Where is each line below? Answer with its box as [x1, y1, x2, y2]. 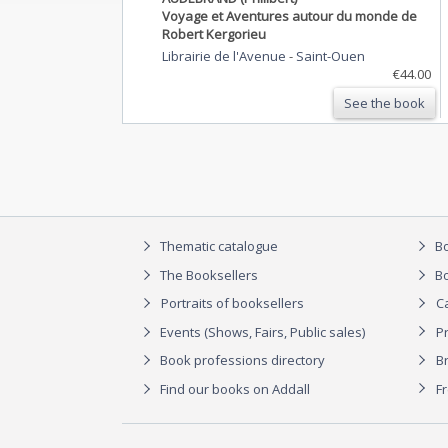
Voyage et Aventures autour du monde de [162, 6, 417, 25]
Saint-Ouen [296, 46, 365, 65]
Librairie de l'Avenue [162, 46, 289, 65]
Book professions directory [160, 351, 325, 370]
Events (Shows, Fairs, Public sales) [157, 322, 365, 341]
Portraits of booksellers [161, 294, 304, 313]
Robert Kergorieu [162, 24, 266, 43]
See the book [344, 93, 425, 112]
